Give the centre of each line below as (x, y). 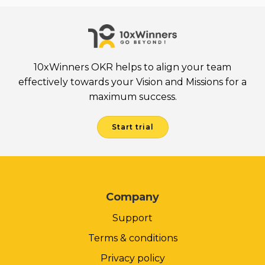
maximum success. (132, 97)
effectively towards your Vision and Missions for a (132, 82)
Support (132, 218)
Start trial (132, 127)
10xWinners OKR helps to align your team (132, 67)
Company (132, 197)
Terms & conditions (132, 238)
